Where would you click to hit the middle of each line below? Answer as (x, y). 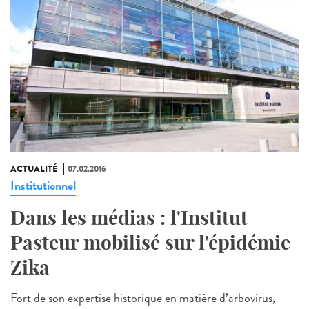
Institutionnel (43, 185)
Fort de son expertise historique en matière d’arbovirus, (143, 298)
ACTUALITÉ (34, 169)
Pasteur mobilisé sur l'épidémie (150, 242)
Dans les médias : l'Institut (129, 217)
